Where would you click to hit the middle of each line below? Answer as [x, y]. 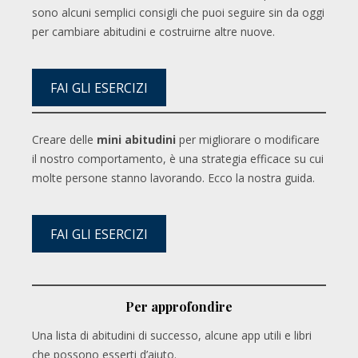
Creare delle [64, 139]
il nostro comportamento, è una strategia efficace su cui [178, 159]
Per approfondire [179, 306]
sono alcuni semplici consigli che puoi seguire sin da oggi [178, 12]
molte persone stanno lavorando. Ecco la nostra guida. [173, 178]
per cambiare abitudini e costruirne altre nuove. [153, 32]
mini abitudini [138, 139]
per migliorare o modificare [249, 139]
